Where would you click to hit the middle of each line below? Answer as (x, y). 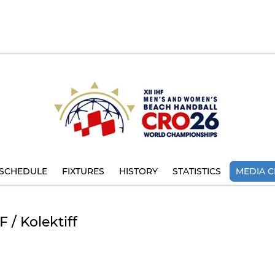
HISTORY (138, 171)
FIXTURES (83, 171)
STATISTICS (197, 171)
